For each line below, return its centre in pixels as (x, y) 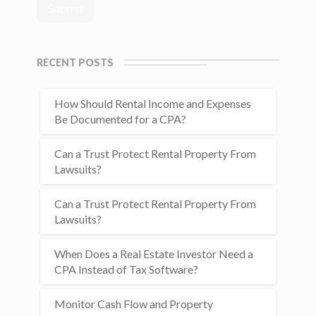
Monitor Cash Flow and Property (134, 304)
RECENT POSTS (75, 62)
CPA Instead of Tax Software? (127, 269)
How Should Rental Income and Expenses (153, 103)
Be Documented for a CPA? (121, 119)
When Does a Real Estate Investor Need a (154, 254)
